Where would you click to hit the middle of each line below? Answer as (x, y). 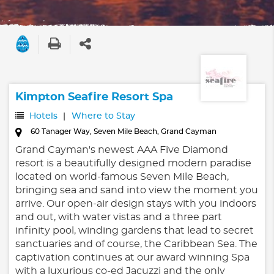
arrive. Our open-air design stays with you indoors (136, 204)
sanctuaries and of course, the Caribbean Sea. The (136, 244)
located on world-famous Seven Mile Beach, (122, 177)
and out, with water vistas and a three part (119, 217)
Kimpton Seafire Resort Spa (94, 98)
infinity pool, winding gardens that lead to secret (135, 231)
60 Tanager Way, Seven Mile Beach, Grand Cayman (124, 132)
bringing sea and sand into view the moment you (137, 191)
